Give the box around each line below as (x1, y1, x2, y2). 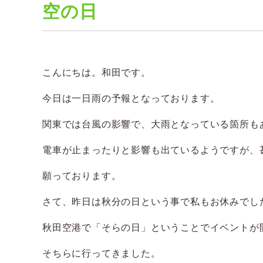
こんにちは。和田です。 (42, 68, 151, 77)
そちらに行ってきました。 (42, 248, 161, 258)
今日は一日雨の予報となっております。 (42, 93, 220, 103)
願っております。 (42, 171, 122, 181)
